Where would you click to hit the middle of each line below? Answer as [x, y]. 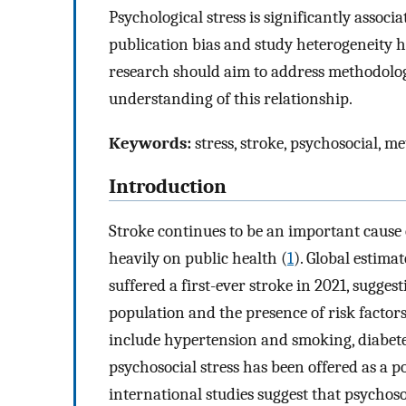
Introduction [168, 187]
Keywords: [150, 143]
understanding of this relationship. [231, 99]
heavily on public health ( [198, 259]
